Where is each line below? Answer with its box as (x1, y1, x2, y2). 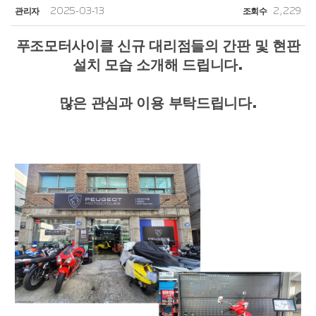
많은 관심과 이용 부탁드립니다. (59, 92, 257, 111)
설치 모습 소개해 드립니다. (73, 54, 243, 73)
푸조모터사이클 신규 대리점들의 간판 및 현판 (16, 35, 300, 54)
